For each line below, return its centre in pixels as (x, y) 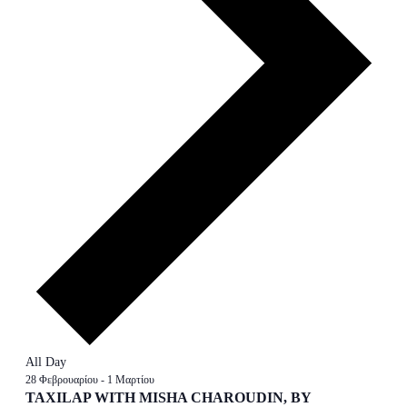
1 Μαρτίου (130, 380)
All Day (45, 362)
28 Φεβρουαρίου (61, 380)
